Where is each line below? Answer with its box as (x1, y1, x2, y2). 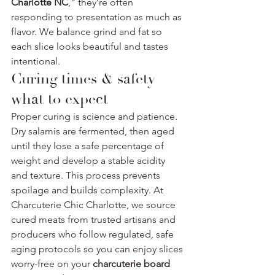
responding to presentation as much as (11, 10, 184, 23)
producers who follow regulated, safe (11, 228, 176, 240)
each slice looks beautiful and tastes (11, 40, 171, 52)
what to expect (11, 89, 108, 109)
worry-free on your (11, 257, 93, 269)
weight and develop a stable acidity (11, 154, 168, 166)
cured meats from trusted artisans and (11, 213, 178, 225)
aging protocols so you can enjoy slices (11, 242, 185, 255)
